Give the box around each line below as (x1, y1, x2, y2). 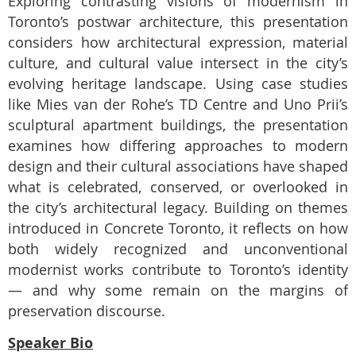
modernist (8, 260, 77, 280)
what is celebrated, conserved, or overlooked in (8, 177, 348, 197)
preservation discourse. (8, 301, 165, 321)
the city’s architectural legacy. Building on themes (8, 198, 348, 218)
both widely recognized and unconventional (8, 239, 348, 259)
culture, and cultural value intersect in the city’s (8, 53, 348, 73)
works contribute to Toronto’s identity (84, 260, 349, 280)
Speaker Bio (8, 333, 93, 354)
